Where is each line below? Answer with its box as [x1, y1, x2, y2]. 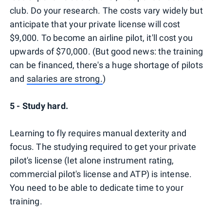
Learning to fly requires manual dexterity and [10, 128, 187, 138]
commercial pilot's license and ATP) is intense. [10, 169, 192, 179]
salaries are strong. [26, 73, 103, 84]
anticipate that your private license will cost [10, 19, 181, 29]
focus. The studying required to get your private [10, 142, 197, 152]
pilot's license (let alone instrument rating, [10, 155, 174, 165]
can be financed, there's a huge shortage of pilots [10, 60, 203, 70]
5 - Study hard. [10, 101, 68, 111]
